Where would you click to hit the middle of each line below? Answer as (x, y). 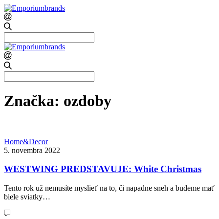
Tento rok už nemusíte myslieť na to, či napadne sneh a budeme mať (109, 188)
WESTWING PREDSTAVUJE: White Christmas (103, 169)
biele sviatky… (27, 197)
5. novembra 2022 (32, 150)
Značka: (34, 101)
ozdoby (88, 101)
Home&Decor (26, 141)
